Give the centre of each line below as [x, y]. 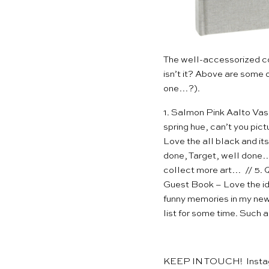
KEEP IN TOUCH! [205, 262]
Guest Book [189, 185]
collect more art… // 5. [214, 171]
